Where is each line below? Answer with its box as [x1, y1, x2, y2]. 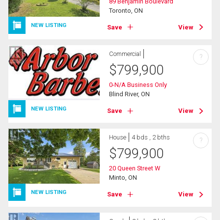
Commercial [109, 50, 141, 57]
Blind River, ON [109, 90, 150, 98]
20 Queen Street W [109, 165, 161, 172]
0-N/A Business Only [109, 81, 167, 88]
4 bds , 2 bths [132, 134, 170, 141]
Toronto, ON [109, 6, 143, 14]
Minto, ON [109, 174, 137, 182]
